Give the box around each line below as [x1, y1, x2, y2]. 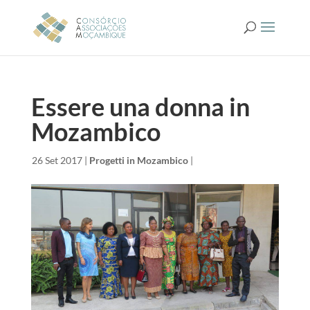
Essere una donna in [30, 91, 250, 122]
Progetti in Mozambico [89, 154, 188, 166]
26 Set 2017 [31, 154, 82, 166]
